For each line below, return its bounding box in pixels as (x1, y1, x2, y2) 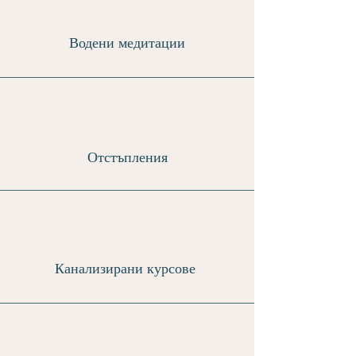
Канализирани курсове (55, 259, 199, 277)
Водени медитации (69, 33, 185, 52)
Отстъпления (87, 148, 168, 166)
